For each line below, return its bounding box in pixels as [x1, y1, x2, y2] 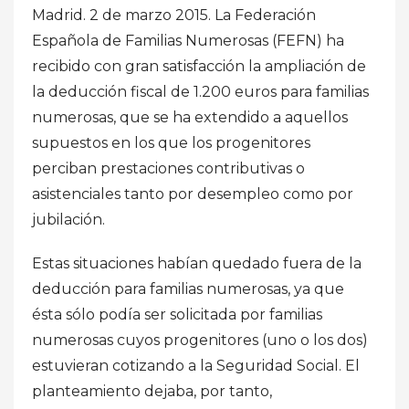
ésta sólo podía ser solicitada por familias [32, 305, 322, 323]
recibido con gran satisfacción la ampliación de [32, 57, 366, 75]
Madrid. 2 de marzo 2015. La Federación [32, 5, 316, 24]
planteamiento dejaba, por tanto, [32, 382, 272, 400]
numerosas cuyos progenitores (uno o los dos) [32, 330, 368, 349]
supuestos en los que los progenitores [32, 133, 310, 152]
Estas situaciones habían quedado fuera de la [32, 254, 362, 272]
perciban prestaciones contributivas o [32, 159, 305, 177]
